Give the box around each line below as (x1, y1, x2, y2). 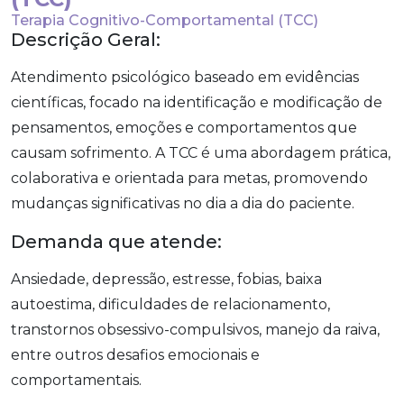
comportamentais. (11, 371, 142, 389)
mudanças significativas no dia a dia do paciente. (11, 194, 354, 212)
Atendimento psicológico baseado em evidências (11, 68, 359, 86)
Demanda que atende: (11, 230, 222, 252)
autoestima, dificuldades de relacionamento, (11, 295, 330, 313)
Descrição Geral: (11, 28, 161, 50)
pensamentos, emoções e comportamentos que (11, 118, 357, 136)
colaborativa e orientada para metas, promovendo (11, 169, 368, 187)
